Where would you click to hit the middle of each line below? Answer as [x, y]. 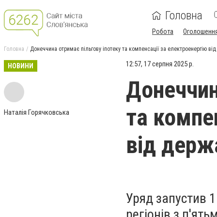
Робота [163, 31]
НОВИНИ [21, 66]
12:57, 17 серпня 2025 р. [160, 64]
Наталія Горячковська [37, 112]
